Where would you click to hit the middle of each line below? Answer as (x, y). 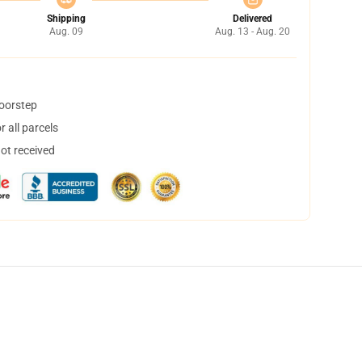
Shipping (66, 19)
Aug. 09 (66, 32)
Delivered (253, 19)
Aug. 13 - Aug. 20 (253, 32)
